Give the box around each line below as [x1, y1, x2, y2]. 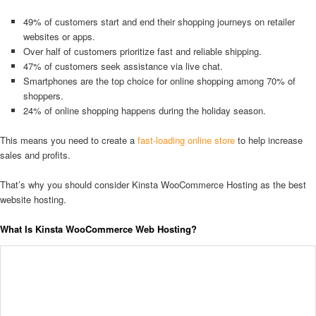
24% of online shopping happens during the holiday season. [23, 103, 266, 117]
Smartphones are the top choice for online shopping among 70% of [23, 73, 296, 87]
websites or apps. [23, 29, 95, 43]
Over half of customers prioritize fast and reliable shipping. [23, 44, 262, 58]
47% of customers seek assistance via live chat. [23, 59, 223, 73]
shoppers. [23, 88, 63, 102]
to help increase [235, 133, 303, 147]
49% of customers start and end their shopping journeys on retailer [23, 14, 295, 28]
